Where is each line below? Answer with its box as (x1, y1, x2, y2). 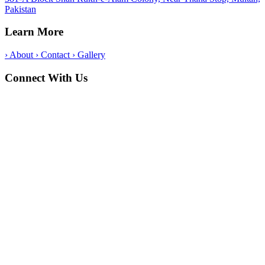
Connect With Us (5, 71, 88, 84)
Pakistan (5, 4, 36, 14)
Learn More (5, 25, 63, 38)
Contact (38, 50, 72, 60)
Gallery (75, 50, 105, 60)
